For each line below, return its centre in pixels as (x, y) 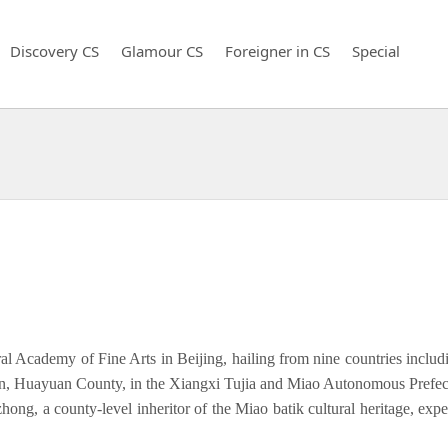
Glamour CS (162, 51)
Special (376, 51)
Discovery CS (54, 51)
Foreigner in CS (277, 51)
